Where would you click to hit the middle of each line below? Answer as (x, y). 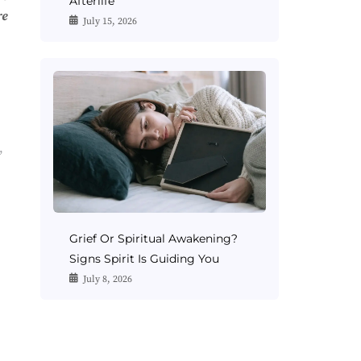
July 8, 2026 (107, 280)
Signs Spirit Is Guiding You (144, 259)
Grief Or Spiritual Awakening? (153, 239)
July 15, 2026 (110, 21)
